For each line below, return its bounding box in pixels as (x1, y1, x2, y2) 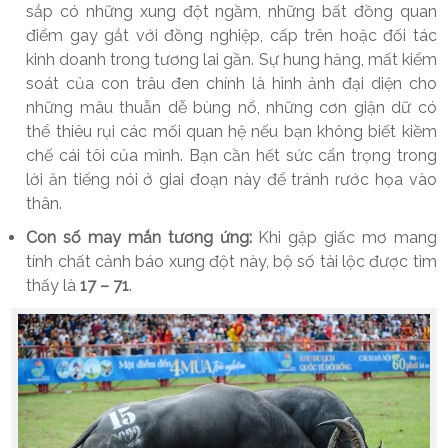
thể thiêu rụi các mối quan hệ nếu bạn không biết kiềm (26, 121, 437, 141)
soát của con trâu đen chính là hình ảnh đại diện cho (26, 73, 437, 93)
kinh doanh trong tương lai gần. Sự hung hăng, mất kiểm (26, 49, 437, 69)
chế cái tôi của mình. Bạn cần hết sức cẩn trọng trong (26, 145, 437, 165)
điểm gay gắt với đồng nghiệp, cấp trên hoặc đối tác (26, 25, 437, 45)
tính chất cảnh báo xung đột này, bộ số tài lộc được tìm (26, 251, 437, 271)
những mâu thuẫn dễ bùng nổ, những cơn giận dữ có (26, 97, 437, 117)
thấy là (26, 275, 81, 295)
